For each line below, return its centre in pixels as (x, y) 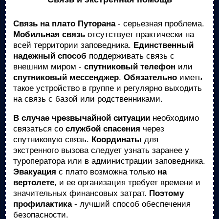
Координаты (117, 140)
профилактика (43, 204)
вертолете (34, 183)
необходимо (175, 118)
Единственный (164, 45)
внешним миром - (49, 67)
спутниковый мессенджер (66, 77)
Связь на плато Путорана (64, 24)
